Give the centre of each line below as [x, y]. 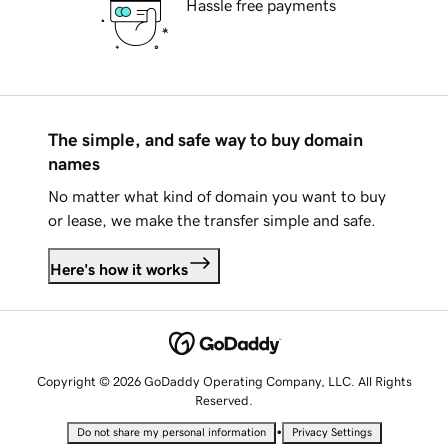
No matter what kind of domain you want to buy [217, 196]
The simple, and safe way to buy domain [205, 140]
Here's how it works [119, 269]
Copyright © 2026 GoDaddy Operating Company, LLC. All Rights [224, 381]
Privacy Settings [331, 432]
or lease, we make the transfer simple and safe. [212, 220]
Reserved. [224, 400]
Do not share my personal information [171, 432]
